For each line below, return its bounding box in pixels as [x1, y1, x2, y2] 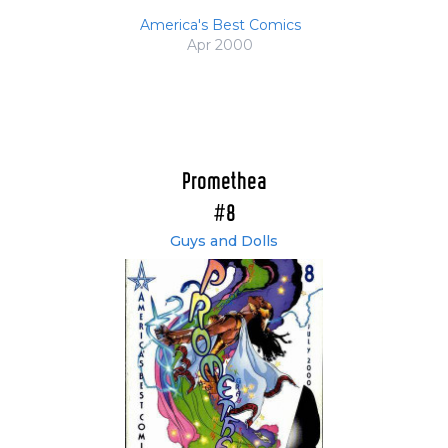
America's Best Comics [139, 16, 301, 35]
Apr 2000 [187, 36, 253, 55]
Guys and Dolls [170, 232, 278, 251]
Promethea [181, 171, 267, 195]
